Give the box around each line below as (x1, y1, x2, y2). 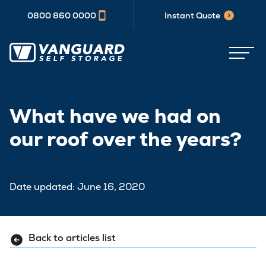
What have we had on (9, 103, 221, 129)
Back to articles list (28, 232, 116, 245)
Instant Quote (164, 10, 220, 21)
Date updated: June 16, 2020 (9, 180, 145, 193)
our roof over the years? (9, 126, 242, 152)
